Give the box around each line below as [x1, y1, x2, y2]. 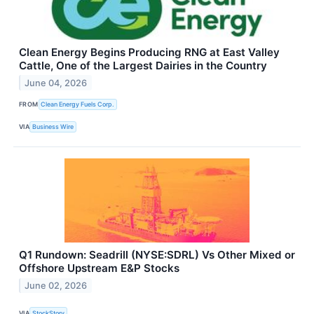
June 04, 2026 [25, 77, 88, 88]
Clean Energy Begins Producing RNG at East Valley [19, 45, 280, 59]
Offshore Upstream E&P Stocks [19, 261, 179, 275]
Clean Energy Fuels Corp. [41, 100, 115, 109]
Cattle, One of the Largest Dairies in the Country [19, 58, 267, 72]
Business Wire [32, 123, 74, 131]
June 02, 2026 [25, 280, 88, 291]
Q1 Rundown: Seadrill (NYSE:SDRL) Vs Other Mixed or [19, 248, 295, 262]
